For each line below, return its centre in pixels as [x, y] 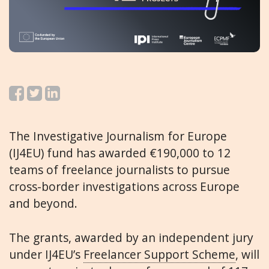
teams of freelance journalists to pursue [119, 170]
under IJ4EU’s [46, 255]
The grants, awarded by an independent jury [131, 238]
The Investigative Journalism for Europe [118, 136]
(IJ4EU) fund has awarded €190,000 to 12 [120, 153]
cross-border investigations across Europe [124, 187]
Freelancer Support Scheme [159, 255]
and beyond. [43, 204]
